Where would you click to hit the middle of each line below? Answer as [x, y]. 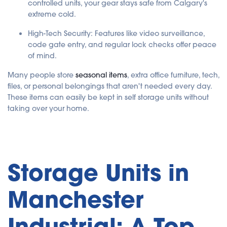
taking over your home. [48, 108]
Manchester [75, 200]
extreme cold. [52, 14]
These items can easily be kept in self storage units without [108, 97]
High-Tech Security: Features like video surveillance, [116, 33]
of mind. [42, 55]
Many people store [42, 75]
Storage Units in [98, 173]
